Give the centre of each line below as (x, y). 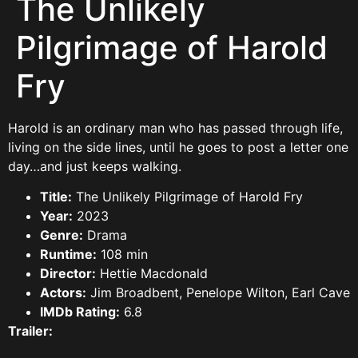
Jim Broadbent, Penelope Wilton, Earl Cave (218, 293)
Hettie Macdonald (152, 274)
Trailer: (30, 331)
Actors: (63, 293)
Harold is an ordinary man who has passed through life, (175, 128)
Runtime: (68, 255)
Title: (56, 197)
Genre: (62, 235)
